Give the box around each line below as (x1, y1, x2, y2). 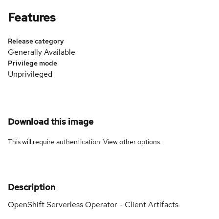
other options (119, 137, 160, 146)
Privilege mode (8, 58, 57, 67)
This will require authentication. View (8, 137, 119, 146)
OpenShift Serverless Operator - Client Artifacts (8, 199, 178, 210)
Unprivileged (8, 68, 52, 79)
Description (8, 181, 55, 193)
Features (8, 9, 56, 25)
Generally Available (8, 46, 75, 57)
